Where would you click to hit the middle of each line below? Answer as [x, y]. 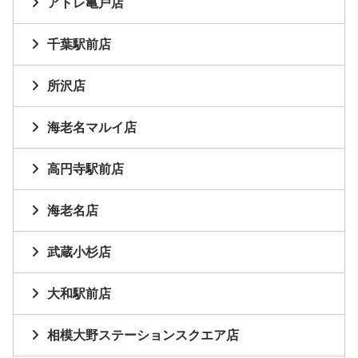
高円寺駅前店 [86, 169]
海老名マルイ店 [92, 128]
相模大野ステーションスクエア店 [143, 336]
